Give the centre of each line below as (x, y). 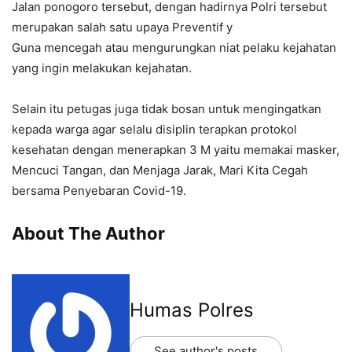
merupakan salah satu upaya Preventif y (122, 27)
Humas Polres (192, 310)
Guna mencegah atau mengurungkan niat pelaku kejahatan (174, 48)
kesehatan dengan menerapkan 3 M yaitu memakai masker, (176, 150)
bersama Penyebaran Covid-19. (99, 191)
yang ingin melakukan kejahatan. (102, 68)
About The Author (88, 234)
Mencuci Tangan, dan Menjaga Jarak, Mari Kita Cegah (160, 170)
